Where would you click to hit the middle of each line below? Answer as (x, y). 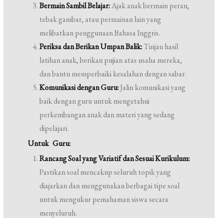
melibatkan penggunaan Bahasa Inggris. (100, 33)
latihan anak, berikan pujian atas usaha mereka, (111, 60)
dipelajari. (54, 128)
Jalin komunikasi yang (152, 87)
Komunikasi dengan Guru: (79, 87)
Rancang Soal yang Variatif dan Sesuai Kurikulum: (115, 158)
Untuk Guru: (49, 143)
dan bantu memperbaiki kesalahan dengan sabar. (113, 74)
